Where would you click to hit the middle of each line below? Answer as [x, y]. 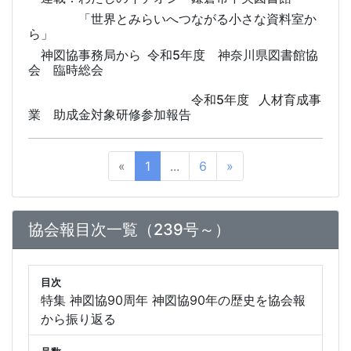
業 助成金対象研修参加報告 [110, 114]
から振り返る [78, 318]
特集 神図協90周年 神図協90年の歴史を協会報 [173, 300]
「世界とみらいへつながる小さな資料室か [172, 18]
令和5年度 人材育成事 [175, 99]
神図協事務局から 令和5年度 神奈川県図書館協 [173, 54]
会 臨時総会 [66, 69]
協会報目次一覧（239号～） [129, 229]
